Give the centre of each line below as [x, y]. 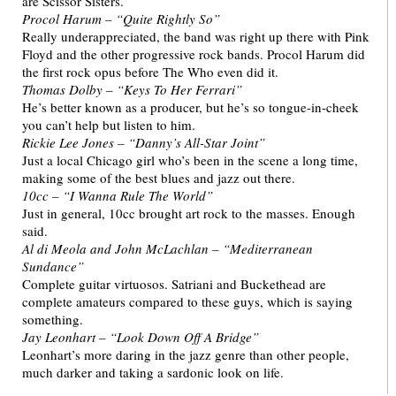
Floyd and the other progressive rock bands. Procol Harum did [194, 54]
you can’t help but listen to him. [109, 125]
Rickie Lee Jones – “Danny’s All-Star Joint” [144, 143]
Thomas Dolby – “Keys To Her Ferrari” [132, 90]
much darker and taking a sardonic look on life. [153, 373]
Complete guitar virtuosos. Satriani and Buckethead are [174, 284]
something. [53, 320]
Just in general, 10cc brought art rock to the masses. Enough [189, 213]
